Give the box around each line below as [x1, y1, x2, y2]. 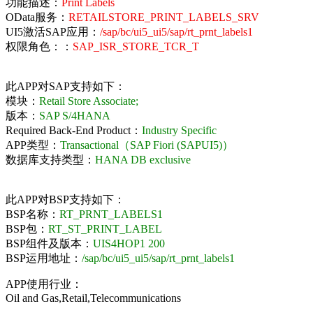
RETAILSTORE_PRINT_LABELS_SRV [68, 10, 259, 23]
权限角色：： [6, 40, 73, 52]
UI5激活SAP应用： [6, 25, 100, 38]
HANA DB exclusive [95, 153, 191, 166]
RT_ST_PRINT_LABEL [48, 222, 162, 235]
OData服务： [6, 10, 68, 23]
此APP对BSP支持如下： [6, 193, 125, 205]
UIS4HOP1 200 [93, 237, 165, 249]
